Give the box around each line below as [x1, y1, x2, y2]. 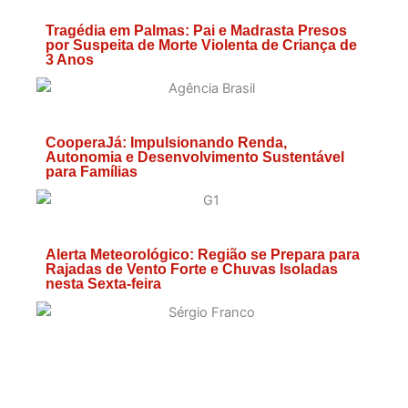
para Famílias [46, 163, 138, 179]
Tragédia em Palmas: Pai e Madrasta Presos [46, 22, 347, 38]
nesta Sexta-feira [46, 275, 161, 291]
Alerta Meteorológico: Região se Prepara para [46, 246, 360, 262]
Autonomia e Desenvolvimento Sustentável [46, 148, 344, 165]
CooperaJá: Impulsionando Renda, [46, 134, 287, 150]
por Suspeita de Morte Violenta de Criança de [46, 36, 357, 53]
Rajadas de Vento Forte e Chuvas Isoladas [46, 260, 338, 277]
